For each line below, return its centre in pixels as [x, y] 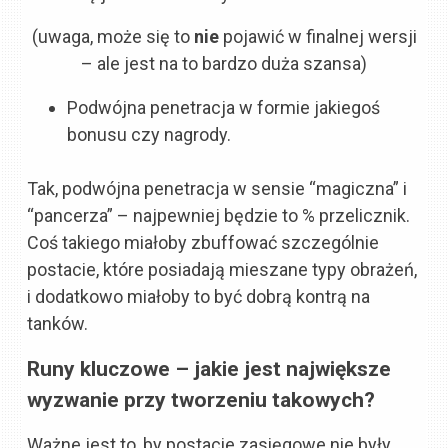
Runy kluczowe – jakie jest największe [209, 368]
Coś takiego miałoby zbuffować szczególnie [203, 242]
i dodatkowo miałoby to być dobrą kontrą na [199, 296]
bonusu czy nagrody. [149, 134]
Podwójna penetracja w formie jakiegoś [224, 107]
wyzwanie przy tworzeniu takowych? [201, 399]
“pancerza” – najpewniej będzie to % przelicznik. [219, 215]
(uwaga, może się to [112, 37]
